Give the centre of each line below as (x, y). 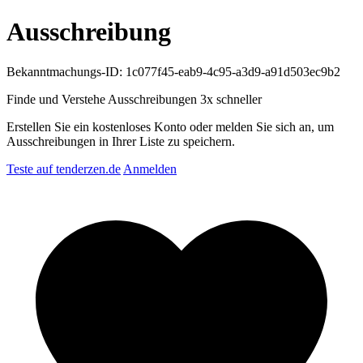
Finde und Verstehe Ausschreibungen (103, 99)
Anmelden (150, 169)
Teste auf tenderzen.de (64, 169)
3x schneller (231, 99)
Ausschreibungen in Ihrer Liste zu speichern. (121, 141)
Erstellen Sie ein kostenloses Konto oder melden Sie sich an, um (170, 126)
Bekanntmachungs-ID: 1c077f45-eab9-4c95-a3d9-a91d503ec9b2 (173, 71)
